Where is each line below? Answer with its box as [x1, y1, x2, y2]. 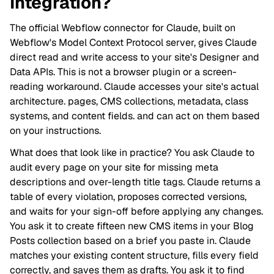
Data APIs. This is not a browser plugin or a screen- [10, 65, 237, 78]
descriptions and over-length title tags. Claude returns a [10, 175, 261, 188]
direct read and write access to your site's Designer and [10, 50, 259, 64]
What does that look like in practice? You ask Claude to [10, 146, 254, 159]
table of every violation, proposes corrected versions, [10, 190, 246, 203]
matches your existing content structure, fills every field [10, 248, 259, 262]
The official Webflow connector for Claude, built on [10, 21, 235, 34]
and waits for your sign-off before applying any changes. [10, 204, 263, 218]
